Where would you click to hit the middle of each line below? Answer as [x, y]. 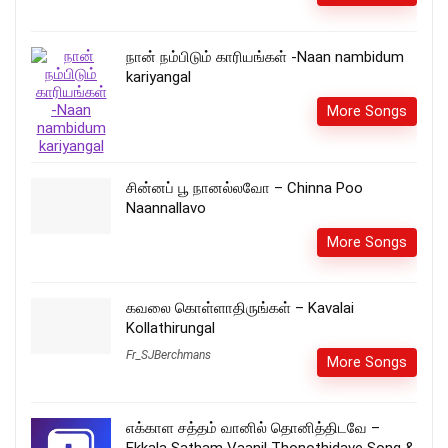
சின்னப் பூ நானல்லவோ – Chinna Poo [244, 188]
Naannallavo [166, 208]
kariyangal [158, 77]
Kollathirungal [170, 328]
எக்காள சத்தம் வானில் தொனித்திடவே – [253, 428]
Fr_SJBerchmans [168, 355]
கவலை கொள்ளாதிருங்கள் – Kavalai [240, 308]
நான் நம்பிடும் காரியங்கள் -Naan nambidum [265, 57]
